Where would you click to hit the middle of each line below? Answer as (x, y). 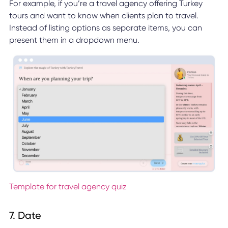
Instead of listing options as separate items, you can (105, 28)
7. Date (25, 215)
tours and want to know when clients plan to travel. (104, 16)
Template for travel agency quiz (68, 186)
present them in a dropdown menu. (74, 40)
